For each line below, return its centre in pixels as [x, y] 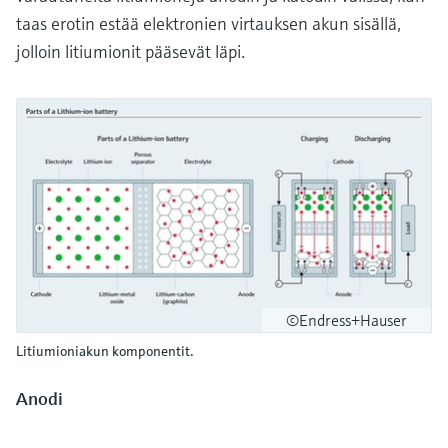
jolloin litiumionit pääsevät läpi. [130, 51]
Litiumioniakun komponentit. [105, 350]
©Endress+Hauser [346, 319]
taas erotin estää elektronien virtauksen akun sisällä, [208, 23]
